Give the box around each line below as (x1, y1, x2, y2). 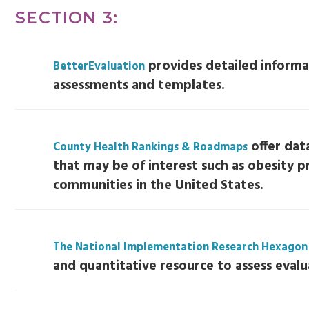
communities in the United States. (53, 175, 264, 196)
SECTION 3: (15, 7, 118, 28)
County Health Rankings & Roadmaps (53, 138, 248, 157)
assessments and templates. (53, 74, 226, 96)
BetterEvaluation (53, 57, 146, 76)
